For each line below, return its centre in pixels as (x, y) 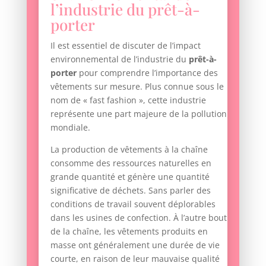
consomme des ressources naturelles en (131, 163)
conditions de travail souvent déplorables (133, 204)
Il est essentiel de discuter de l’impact (125, 45)
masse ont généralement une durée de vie (135, 245)
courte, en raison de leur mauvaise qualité (135, 258)
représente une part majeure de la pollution (138, 113)
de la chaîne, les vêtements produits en (129, 231)
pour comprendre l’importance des (147, 72)
